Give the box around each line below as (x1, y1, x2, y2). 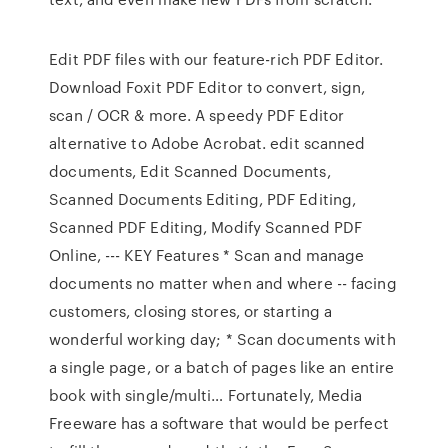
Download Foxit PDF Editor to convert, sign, (49, 76, 366, 98)
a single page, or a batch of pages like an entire (49, 356, 395, 378)
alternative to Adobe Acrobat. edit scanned (49, 132, 366, 154)
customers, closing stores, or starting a (49, 300, 333, 322)
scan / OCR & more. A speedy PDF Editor (49, 104, 345, 126)
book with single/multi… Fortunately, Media (49, 384, 363, 406)
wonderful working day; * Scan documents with (49, 328, 396, 350)
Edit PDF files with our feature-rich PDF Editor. (49, 48, 384, 70)
